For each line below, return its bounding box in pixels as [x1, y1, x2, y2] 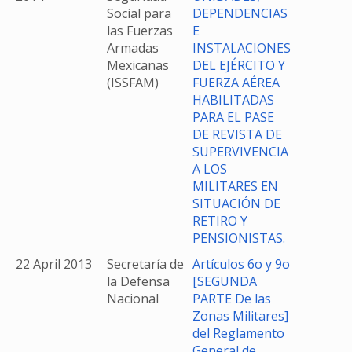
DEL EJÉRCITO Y [192, 57, 285, 74]
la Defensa [107, 273, 170, 290]
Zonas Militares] [192, 307, 288, 324]
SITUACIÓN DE [192, 195, 280, 212]
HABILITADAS [192, 91, 274, 108]
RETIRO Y [192, 212, 247, 229]
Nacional [107, 290, 159, 307]
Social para [107, 5, 171, 22]
